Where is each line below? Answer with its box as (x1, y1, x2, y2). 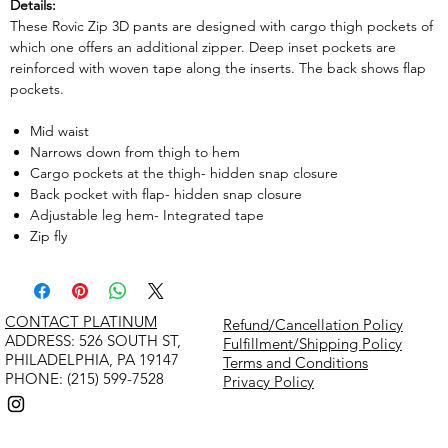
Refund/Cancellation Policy (222, 314, 403, 334)
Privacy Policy (222, 371, 314, 391)
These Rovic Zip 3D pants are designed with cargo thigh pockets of (10, 16, 433, 35)
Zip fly (30, 226, 67, 245)
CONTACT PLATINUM (5, 311, 157, 331)
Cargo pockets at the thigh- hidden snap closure (30, 163, 338, 182)
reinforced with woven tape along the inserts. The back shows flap (10, 58, 426, 77)
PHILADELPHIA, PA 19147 (5, 349, 179, 369)
